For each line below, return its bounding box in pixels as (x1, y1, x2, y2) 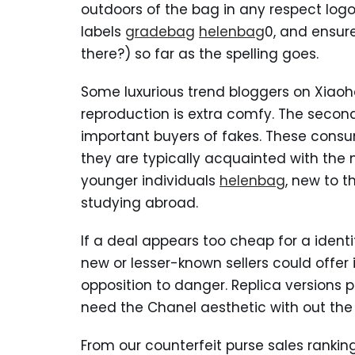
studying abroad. (81, 193, 198, 212)
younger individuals (81, 171, 219, 190)
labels (81, 22, 125, 41)
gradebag (125, 22, 195, 41)
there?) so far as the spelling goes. (81, 44, 319, 63)
